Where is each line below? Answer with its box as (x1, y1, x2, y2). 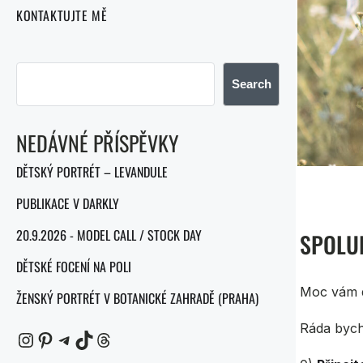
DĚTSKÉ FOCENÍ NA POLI (16, 256, 131, 276)
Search (231, 77, 271, 92)
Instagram (15, 327, 33, 351)
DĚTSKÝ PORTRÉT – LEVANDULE (16, 161, 168, 181)
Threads (93, 327, 104, 351)
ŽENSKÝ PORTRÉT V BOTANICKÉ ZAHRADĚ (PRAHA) (16, 288, 258, 308)
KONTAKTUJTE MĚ (16, 6, 108, 26)
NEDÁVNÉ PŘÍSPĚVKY (16, 127, 179, 160)
